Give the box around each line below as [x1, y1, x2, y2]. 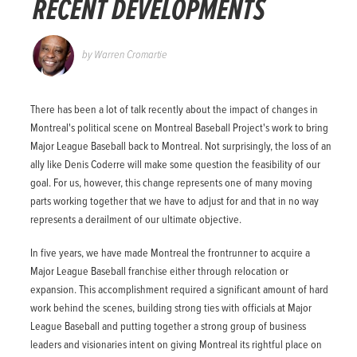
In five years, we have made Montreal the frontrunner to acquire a [29, 245, 310, 261]
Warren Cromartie [93, 48, 167, 63]
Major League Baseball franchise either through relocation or [29, 264, 288, 279]
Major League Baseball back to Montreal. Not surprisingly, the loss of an [29, 139, 331, 155]
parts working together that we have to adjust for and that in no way [29, 194, 319, 210]
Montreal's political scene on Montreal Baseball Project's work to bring [29, 121, 328, 136]
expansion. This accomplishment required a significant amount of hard [29, 282, 328, 297]
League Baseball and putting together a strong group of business [29, 319, 306, 334]
